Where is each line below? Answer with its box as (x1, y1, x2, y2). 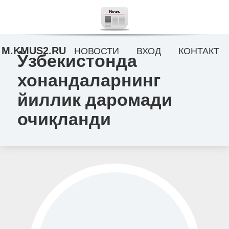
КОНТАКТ (178, 46, 219, 56)
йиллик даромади (17, 90, 172, 109)
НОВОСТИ (74, 46, 120, 56)
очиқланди (17, 109, 111, 129)
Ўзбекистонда (17, 51, 137, 71)
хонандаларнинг (17, 71, 161, 90)
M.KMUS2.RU (1, 45, 66, 56)
